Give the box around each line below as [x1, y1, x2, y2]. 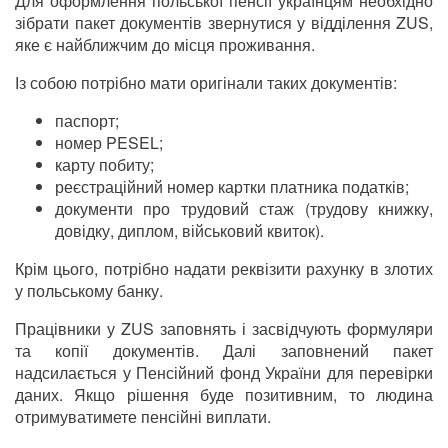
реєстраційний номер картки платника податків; [55, 175, 409, 199]
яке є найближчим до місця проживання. [15, 33, 315, 57]
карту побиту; [55, 153, 154, 177]
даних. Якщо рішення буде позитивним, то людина [15, 383, 433, 407]
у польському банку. [15, 279, 163, 303]
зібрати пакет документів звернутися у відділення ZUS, [15, 11, 433, 35]
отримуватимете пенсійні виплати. [15, 405, 271, 429]
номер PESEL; [55, 131, 163, 155]
